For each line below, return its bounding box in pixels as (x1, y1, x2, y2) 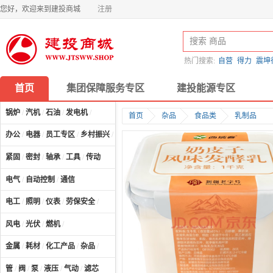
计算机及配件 (115, 130, 159, 140)
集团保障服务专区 (66, 83, 144, 93)
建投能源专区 (177, 83, 235, 93)
